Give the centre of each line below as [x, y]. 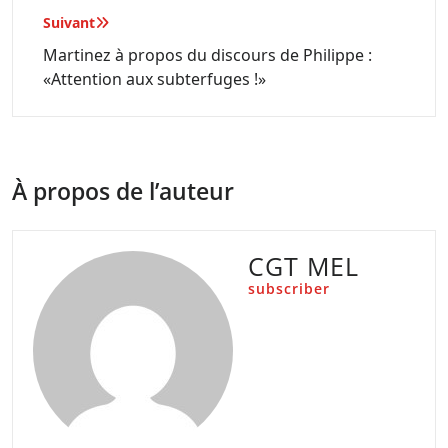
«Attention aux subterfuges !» [154, 79]
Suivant [69, 22]
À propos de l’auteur [123, 191]
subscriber [289, 288]
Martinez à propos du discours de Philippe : [207, 55]
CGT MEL [303, 266]
